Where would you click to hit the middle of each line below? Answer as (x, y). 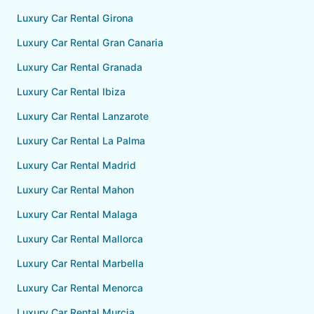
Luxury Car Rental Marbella (80, 263)
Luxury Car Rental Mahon (75, 190)
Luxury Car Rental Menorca (80, 288)
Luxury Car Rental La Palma (81, 141)
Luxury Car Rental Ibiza (71, 91)
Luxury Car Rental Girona (75, 18)
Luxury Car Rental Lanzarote (83, 116)
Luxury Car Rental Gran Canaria (90, 42)
